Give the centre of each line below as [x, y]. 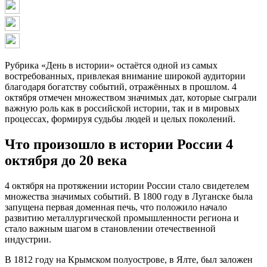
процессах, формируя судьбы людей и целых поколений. [120, 119]
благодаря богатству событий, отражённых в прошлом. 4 [121, 87]
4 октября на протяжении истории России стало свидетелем [127, 185]
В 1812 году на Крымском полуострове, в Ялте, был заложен [129, 259]
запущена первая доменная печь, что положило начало [116, 207]
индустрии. [28, 239]
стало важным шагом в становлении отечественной [110, 228]
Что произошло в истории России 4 [119, 144]
